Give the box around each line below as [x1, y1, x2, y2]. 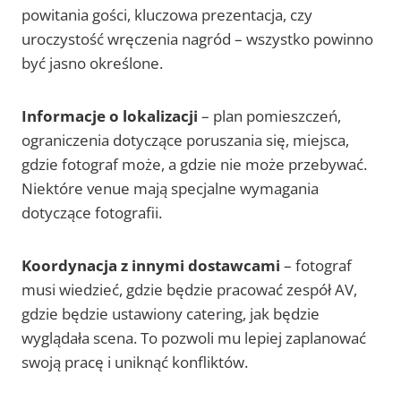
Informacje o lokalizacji [21, 106, 198, 127]
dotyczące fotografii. [21, 202, 162, 224]
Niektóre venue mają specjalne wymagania [21, 178, 319, 200]
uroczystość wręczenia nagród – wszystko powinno [21, 29, 373, 50]
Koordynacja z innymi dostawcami [21, 255, 280, 277]
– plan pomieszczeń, [198, 106, 341, 127]
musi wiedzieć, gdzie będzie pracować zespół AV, [21, 279, 357, 301]
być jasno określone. [21, 53, 163, 74]
